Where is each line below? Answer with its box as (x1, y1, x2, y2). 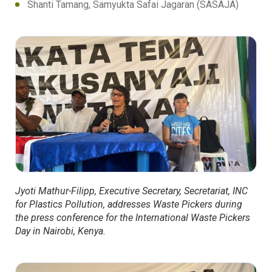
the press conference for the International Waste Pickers (15, 211, 250, 223)
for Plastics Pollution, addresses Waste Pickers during (15, 198, 242, 210)
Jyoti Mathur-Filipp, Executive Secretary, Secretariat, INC (15, 185, 248, 197)
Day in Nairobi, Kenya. (15, 225, 106, 237)
